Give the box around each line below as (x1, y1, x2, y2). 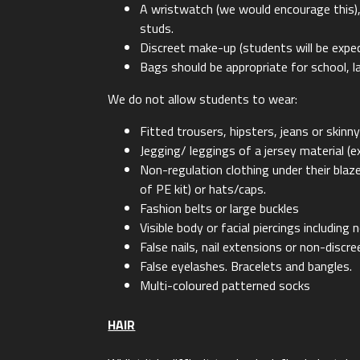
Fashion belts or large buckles (140, 198, 300, 218)
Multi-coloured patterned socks (140, 275, 311, 295)
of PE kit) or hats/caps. (140, 178, 267, 198)
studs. (140, 18, 174, 38)
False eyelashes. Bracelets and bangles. (140, 256, 353, 276)
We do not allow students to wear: (108, 88, 298, 108)
